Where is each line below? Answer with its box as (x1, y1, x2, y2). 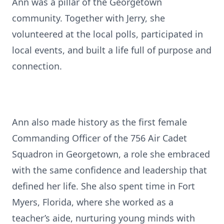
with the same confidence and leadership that (12, 164, 207, 176)
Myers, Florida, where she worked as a (12, 196, 173, 208)
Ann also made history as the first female (12, 116, 187, 128)
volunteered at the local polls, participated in (12, 28, 203, 40)
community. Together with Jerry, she (12, 12, 165, 24)
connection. (12, 60, 62, 72)
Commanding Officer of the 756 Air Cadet (12, 132, 187, 144)
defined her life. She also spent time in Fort (12, 180, 195, 192)
